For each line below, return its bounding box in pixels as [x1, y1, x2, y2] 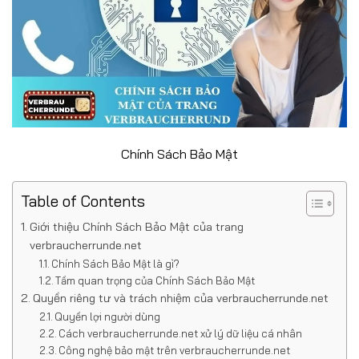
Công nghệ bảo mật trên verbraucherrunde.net [58, 343, 291, 357]
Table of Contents [21, 191, 145, 211]
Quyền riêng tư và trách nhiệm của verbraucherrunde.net [32, 290, 329, 305]
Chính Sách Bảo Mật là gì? [51, 256, 180, 270]
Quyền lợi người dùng [54, 309, 161, 323]
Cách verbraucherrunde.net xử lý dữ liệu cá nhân [58, 326, 303, 340]
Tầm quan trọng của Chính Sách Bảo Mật [55, 273, 256, 287]
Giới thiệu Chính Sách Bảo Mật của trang [29, 219, 244, 234]
